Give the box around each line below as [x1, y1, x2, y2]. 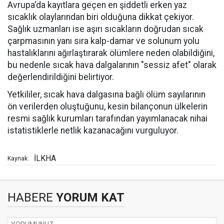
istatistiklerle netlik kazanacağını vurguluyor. [7, 125, 178, 135]
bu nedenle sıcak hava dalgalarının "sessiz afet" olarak [7, 60, 216, 70]
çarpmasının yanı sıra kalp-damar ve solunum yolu [7, 36, 199, 46]
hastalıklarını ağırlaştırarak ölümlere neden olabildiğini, [7, 48, 214, 58]
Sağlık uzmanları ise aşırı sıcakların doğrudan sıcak [7, 24, 203, 34]
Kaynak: [7, 155, 29, 162]
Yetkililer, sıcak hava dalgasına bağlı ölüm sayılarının [7, 89, 205, 99]
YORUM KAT [53, 190, 124, 204]
